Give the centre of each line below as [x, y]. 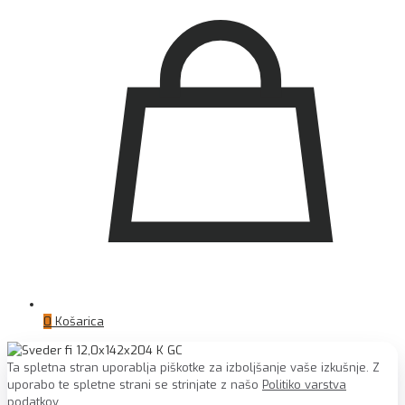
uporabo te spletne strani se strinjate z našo [135, 384]
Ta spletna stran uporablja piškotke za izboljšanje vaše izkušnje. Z [193, 367]
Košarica [80, 321]
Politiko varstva [304, 384]
